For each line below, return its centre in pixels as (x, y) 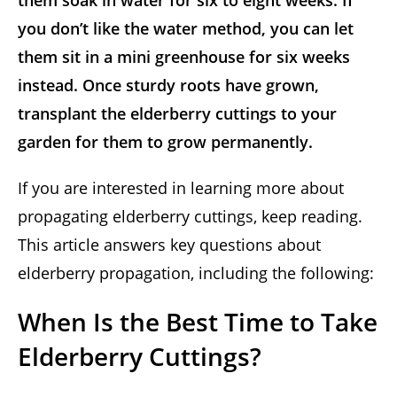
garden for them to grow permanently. (165, 142)
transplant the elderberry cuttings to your (177, 114)
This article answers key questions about (169, 245)
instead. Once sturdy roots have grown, (168, 86)
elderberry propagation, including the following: (196, 273)
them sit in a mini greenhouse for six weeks (184, 57)
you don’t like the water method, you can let (186, 29)
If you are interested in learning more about (181, 188)
